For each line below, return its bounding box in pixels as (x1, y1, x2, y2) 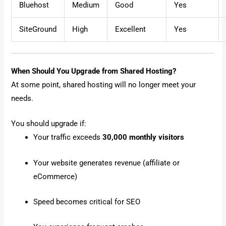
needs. (11, 94, 34, 103)
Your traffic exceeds (33, 133, 103, 142)
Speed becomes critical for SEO (33, 197, 141, 207)
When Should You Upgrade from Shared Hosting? (11, 67, 177, 76)
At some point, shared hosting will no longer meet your (11, 80, 196, 89)
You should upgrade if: (11, 119, 87, 129)
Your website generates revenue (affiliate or (33, 158, 180, 167)
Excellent (115, 25, 146, 34)
